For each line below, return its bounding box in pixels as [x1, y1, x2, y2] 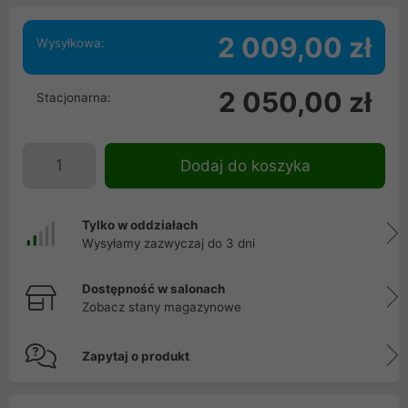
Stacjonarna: [36, 90, 111, 105]
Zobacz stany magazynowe [82, 300, 241, 314]
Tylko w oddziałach [82, 218, 198, 232]
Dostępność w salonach [82, 281, 225, 296]
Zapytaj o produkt [82, 349, 189, 363]
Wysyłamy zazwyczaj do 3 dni [82, 236, 255, 250]
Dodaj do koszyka [179, 157, 311, 175]
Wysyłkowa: [36, 36, 105, 50]
